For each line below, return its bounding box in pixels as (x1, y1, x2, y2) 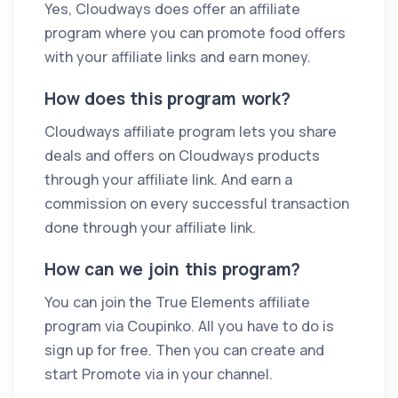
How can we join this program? (44, 258, 301, 282)
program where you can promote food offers (44, 23, 346, 44)
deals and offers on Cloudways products (44, 146, 320, 166)
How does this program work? (44, 87, 291, 111)
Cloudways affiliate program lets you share (44, 122, 337, 142)
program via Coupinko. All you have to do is (44, 316, 334, 337)
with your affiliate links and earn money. (44, 47, 311, 68)
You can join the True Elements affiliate (44, 292, 310, 313)
